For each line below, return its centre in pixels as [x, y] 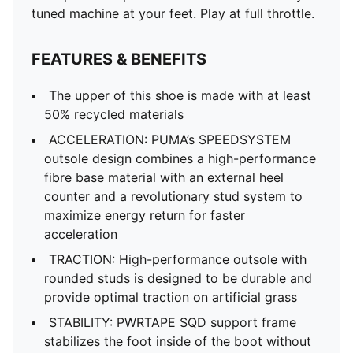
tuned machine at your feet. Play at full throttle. [173, 13]
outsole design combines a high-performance [180, 158]
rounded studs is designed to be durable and [178, 278]
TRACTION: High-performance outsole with [178, 259]
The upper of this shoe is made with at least [180, 95]
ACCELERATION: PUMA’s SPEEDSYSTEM [170, 139]
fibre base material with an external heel [164, 177]
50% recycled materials [114, 114]
